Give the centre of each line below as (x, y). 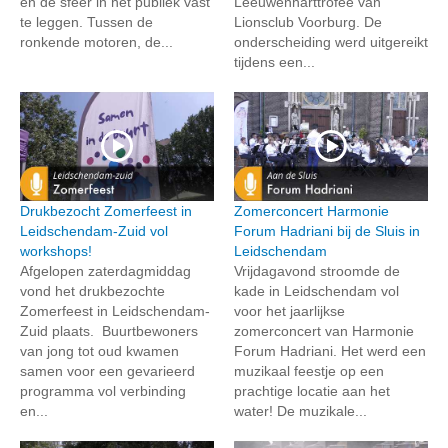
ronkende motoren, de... (96, 41)
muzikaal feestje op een (309, 370)
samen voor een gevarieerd (107, 370)
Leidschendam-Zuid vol (94, 230)
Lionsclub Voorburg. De (308, 21)
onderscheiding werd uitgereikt (331, 41)
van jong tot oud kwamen (99, 350)
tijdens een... (274, 61)
